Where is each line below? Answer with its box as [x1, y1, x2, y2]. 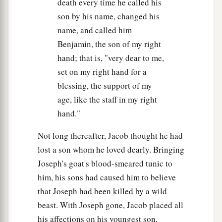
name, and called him [57, 24, 132, 36]
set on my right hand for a [57, 66, 147, 78]
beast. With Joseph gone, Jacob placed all [38, 199, 183, 211]
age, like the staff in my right [57, 94, 157, 106]
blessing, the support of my [57, 80, 152, 92]
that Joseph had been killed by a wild [38, 185, 167, 197]
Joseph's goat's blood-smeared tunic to [38, 158, 172, 169]
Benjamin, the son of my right [57, 38, 161, 50]
